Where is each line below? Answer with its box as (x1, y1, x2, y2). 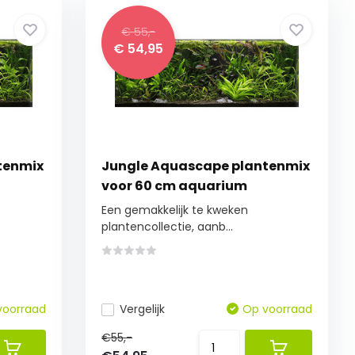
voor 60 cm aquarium (101, 177, 248, 195)
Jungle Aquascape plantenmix (101, 157, 311, 175)
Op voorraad (242, 301, 313, 317)
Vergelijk (120, 301, 166, 317)
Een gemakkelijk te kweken (101, 202, 249, 218)
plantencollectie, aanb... (101, 219, 234, 235)
